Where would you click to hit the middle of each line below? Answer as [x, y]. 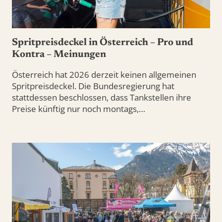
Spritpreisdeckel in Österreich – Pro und [103, 43]
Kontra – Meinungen [59, 55]
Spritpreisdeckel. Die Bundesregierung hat [93, 86]
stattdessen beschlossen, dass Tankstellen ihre [102, 98]
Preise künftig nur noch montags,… [79, 109]
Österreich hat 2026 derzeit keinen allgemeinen [104, 75]
